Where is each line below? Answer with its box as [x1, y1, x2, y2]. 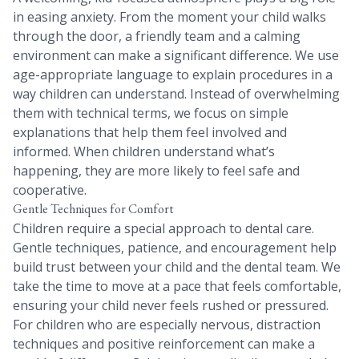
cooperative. [13, 181, 87, 200]
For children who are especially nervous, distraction [13, 316, 321, 334]
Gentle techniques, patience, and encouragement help [13, 239, 337, 257]
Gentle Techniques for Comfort [13, 200, 174, 218]
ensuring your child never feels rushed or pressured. [13, 296, 329, 315]
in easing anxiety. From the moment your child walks [13, 8, 326, 26]
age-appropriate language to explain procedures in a [13, 66, 333, 84]
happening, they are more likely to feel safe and [13, 162, 300, 180]
